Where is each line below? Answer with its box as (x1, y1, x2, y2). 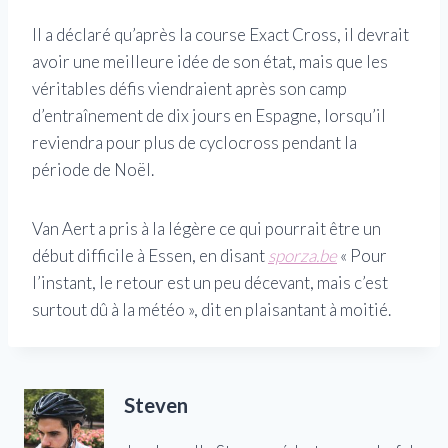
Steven (124, 393, 188, 417)
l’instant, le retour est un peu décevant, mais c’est (32, 271, 388, 293)
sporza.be (268, 244, 337, 266)
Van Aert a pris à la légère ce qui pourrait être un (32, 217, 381, 239)
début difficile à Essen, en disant (32, 244, 268, 266)
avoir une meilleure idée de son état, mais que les (32, 50, 388, 72)
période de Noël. (32, 158, 154, 180)
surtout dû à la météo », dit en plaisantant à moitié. (32, 298, 391, 320)
